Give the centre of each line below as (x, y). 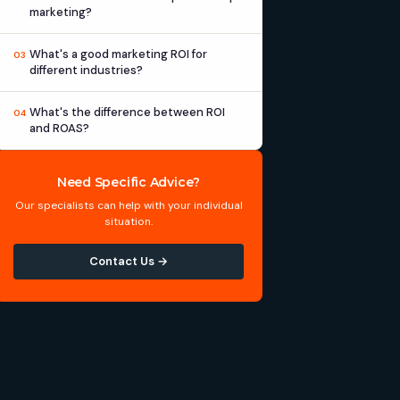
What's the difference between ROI (127, 112)
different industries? (86, 70)
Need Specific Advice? (129, 182)
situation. (129, 221)
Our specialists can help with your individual (129, 205)
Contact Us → (129, 261)
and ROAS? (59, 128)
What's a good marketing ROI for (118, 54)
